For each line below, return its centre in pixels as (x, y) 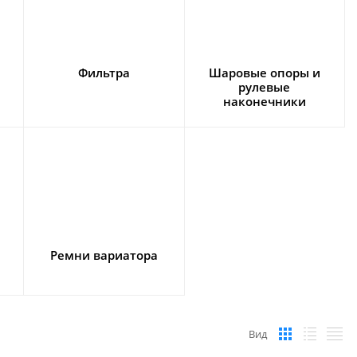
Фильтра (104, 73)
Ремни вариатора (104, 255)
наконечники (264, 101)
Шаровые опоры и (264, 73)
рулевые (265, 87)
